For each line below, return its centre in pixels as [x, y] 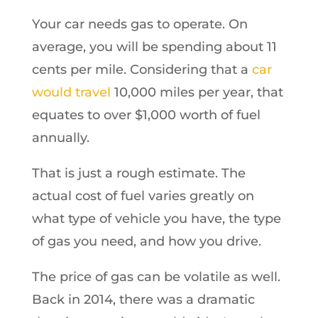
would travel [71, 92]
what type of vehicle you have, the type [156, 218]
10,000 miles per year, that [197, 92]
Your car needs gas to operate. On [139, 24]
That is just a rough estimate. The [138, 173]
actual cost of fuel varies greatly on [143, 196]
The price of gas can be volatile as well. [156, 276]
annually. [60, 137]
